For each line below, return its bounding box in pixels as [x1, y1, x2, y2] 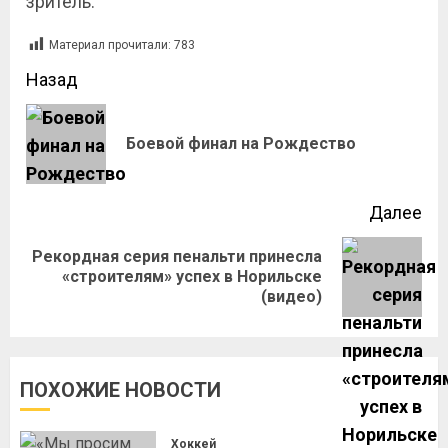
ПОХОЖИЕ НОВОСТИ [20, 378, 221, 402]
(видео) [261, 287, 322, 306]
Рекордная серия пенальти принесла [32, 247, 322, 266]
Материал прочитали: [49, 38, 171, 53]
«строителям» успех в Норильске [62, 267, 322, 286]
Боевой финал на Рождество [126, 134, 356, 153]
